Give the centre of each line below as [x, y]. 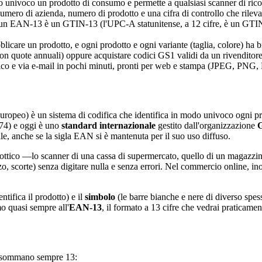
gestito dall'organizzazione [206, 126]
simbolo [100, 197]
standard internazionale [108, 126]
